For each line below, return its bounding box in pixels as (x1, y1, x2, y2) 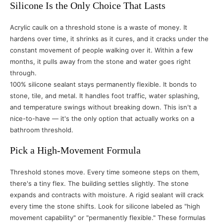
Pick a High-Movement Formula (10, 145, 141, 156)
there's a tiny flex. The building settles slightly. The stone (10, 179, 189, 187)
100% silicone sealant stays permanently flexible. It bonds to (10, 80, 197, 88)
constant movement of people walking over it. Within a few (10, 46, 193, 54)
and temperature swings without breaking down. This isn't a (10, 103, 197, 111)
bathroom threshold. (10, 126, 73, 134)
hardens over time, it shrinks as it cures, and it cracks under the (10, 35, 209, 43)
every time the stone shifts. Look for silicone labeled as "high (10, 202, 200, 210)
